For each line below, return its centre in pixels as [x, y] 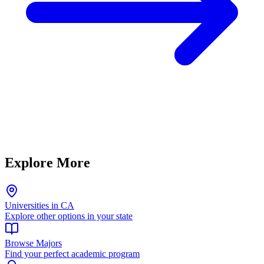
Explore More [47, 162]
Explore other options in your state [69, 216]
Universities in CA [39, 205]
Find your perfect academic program [72, 253]
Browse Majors [33, 243]
